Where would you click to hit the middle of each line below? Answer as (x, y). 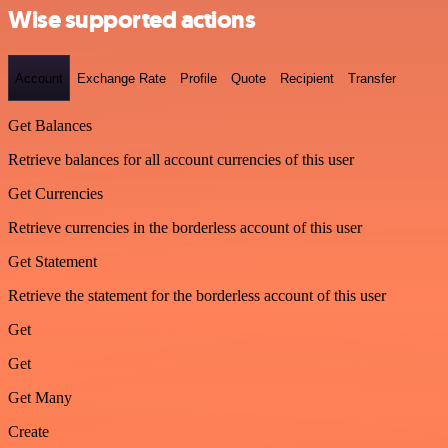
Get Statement (52, 262)
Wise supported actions (132, 19)
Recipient (307, 78)
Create (28, 432)
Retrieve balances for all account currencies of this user (181, 160)
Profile (198, 78)
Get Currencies (55, 194)
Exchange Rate (121, 78)
